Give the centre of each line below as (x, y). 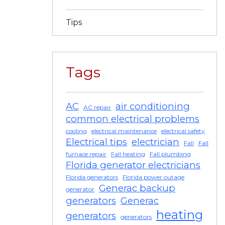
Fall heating (128, 154)
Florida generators (92, 177)
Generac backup (137, 188)
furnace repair (86, 154)
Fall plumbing (171, 154)
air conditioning (153, 106)
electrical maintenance (124, 131)
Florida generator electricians (133, 165)
